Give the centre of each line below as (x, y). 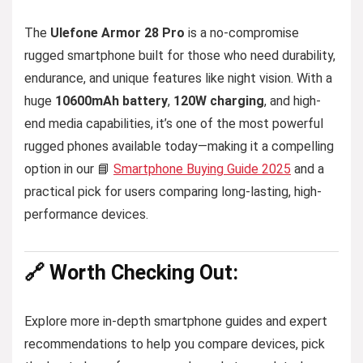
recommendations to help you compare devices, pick (175, 344)
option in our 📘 (69, 169)
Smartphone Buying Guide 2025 (202, 169)
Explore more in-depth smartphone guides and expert (176, 321)
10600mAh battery (111, 101)
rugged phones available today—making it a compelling (179, 146)
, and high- (293, 101)
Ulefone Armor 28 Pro (117, 33)
